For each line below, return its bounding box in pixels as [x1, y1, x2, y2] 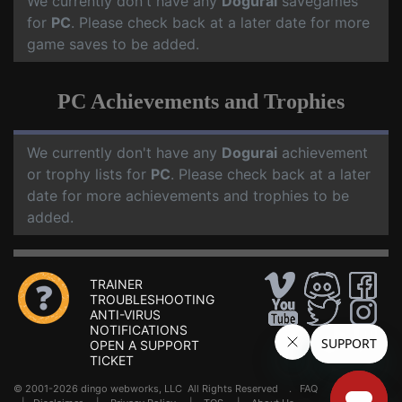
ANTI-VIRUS [90, 307, 161, 322]
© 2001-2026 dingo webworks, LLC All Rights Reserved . [13, 382, 300, 395]
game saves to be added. [27, 35, 199, 53]
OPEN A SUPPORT [90, 337, 199, 353]
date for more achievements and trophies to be [27, 187, 349, 205]
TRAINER [90, 276, 143, 292]
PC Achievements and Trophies [57, 90, 345, 113]
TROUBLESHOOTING [90, 292, 214, 307]
